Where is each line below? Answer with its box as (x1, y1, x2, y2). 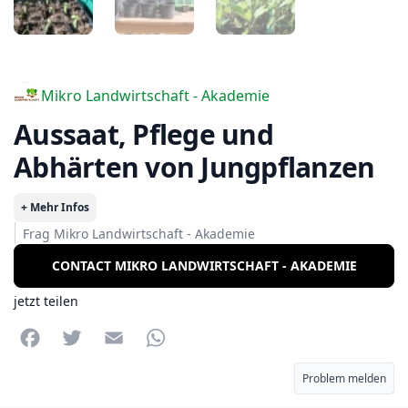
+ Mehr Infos (21, 199, 89, 215)
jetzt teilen (14, 292, 78, 310)
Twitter (87, 322, 136, 342)
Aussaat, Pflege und (14, 116, 33, 153)
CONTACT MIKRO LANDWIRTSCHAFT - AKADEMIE (51, 257, 357, 274)
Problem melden (302, 370, 386, 386)
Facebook (45, 322, 111, 342)
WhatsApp (170, 322, 241, 342)
